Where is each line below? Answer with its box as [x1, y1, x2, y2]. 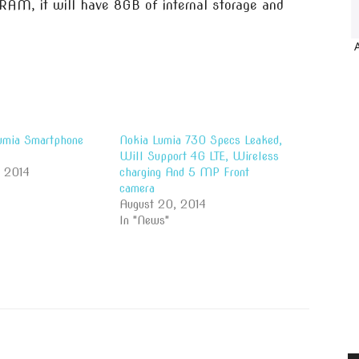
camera [119, 182, 155, 195]
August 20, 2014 [119, 198, 207, 211]
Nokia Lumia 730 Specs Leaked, [119, 134, 283, 147]
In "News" [119, 214, 170, 227]
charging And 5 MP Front [119, 166, 250, 179]
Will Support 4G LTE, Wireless [119, 150, 280, 163]
